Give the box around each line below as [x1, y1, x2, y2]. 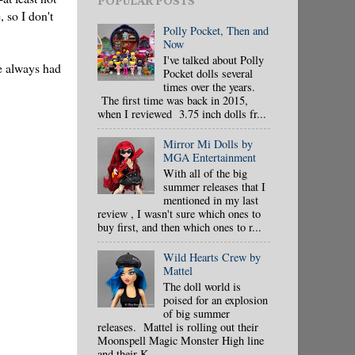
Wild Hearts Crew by [162, 249, 261, 265]
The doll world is [162, 278, 241, 294]
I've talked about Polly [162, 52, 264, 67]
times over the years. [162, 78, 255, 94]
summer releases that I [162, 178, 265, 194]
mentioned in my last [162, 192, 258, 208]
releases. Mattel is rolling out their [97, 319, 258, 334]
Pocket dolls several [162, 65, 253, 81]
